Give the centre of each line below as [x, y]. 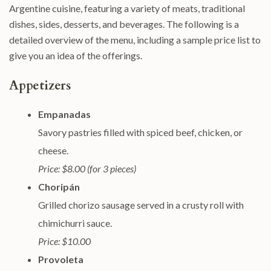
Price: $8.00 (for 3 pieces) [87, 168]
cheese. [53, 150]
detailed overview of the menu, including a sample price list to [135, 40]
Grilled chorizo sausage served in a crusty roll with [141, 205]
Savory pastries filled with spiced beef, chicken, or [140, 132]
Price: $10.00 [64, 241]
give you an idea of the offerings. [76, 55]
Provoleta [61, 259]
